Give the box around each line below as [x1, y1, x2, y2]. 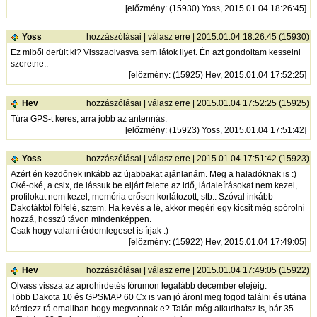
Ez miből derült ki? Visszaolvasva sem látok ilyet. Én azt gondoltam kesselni [10, 47, 301, 58]
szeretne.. [10, 59, 48, 69]
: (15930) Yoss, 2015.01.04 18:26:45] [164, 4, 306, 14]
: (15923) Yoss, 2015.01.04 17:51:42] [164, 125, 306, 136]
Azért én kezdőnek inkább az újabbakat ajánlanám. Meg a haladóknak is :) [10, 169, 296, 180]
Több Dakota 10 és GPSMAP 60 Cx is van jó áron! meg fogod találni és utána [10, 292, 306, 303]
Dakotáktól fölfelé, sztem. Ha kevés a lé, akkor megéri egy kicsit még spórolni [10, 203, 305, 214]
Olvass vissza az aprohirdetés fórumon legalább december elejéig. [10, 281, 267, 292]
